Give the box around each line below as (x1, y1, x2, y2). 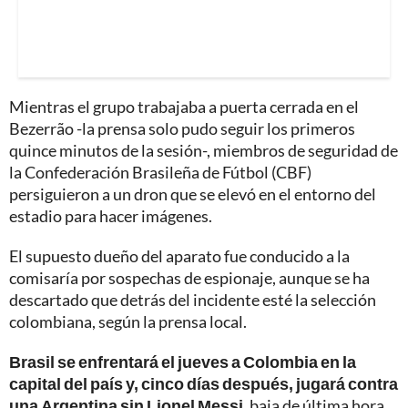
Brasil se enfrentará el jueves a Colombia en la (9, 351, 356, 372)
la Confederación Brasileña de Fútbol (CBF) (9, 161, 311, 182)
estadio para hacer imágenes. (9, 205, 212, 226)
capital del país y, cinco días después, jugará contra (9, 372, 398, 393)
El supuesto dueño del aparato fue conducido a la (9, 245, 350, 266)
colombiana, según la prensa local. (9, 311, 247, 331)
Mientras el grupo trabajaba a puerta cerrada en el (9, 96, 359, 117)
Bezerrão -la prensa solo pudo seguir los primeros (9, 117, 355, 138)
